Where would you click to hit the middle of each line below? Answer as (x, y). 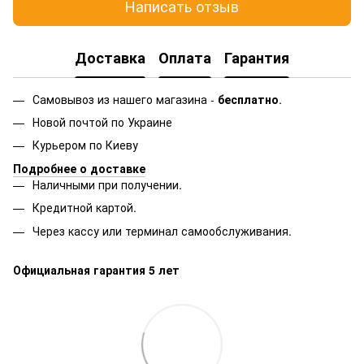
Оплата (185, 58)
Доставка (110, 58)
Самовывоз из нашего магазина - (125, 99)
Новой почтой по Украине (102, 121)
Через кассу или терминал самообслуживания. (162, 230)
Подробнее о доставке (79, 168)
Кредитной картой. (84, 208)
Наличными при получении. (107, 184)
